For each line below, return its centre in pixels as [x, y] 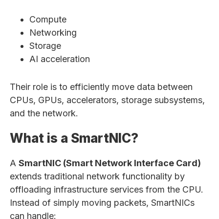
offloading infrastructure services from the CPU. [107, 189]
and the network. [44, 113]
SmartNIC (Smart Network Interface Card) [110, 163]
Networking [53, 33]
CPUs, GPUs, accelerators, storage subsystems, [107, 100]
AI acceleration [60, 59]
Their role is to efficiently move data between [101, 87]
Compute [48, 19]
